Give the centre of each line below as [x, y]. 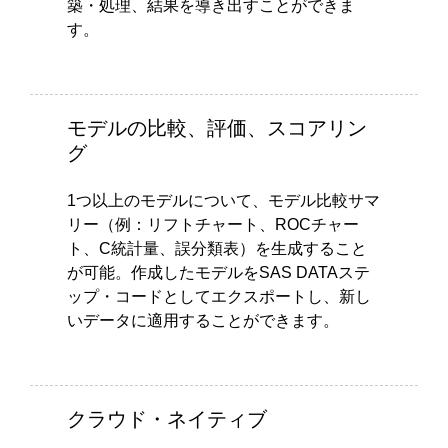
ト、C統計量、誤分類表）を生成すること [216, 248]
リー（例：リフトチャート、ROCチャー [212, 224]
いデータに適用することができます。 [202, 320]
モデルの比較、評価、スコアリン [216, 127]
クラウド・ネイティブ [166, 418]
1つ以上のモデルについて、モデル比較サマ [223, 200]
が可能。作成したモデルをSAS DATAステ [218, 272]
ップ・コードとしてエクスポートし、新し [218, 296]
